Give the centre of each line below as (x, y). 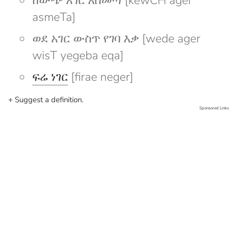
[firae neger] (101, 77)
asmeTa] (54, 17)
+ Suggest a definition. (46, 99)
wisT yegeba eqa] (78, 55)
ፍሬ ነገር (50, 77)
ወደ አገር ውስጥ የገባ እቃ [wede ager (116, 38)
